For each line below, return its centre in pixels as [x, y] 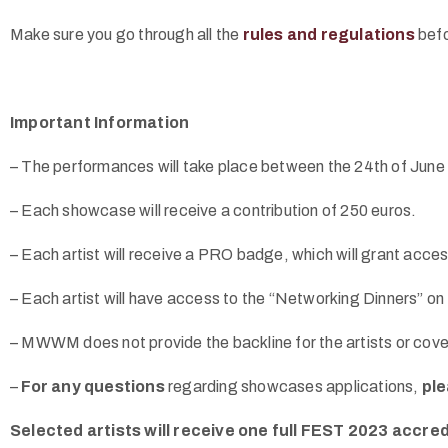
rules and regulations [328, 34]
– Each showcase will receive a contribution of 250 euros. [213, 210]
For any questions [93, 386]
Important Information [100, 122]
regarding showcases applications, [293, 386]
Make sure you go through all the [126, 34]
